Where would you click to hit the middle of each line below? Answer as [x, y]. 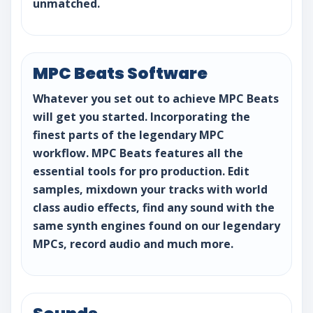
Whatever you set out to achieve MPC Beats [156, 98]
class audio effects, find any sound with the [154, 207]
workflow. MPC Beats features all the [138, 153]
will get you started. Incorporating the [141, 116]
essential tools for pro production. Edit [141, 171]
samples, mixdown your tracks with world [150, 189]
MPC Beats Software [120, 73]
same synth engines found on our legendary [156, 225]
